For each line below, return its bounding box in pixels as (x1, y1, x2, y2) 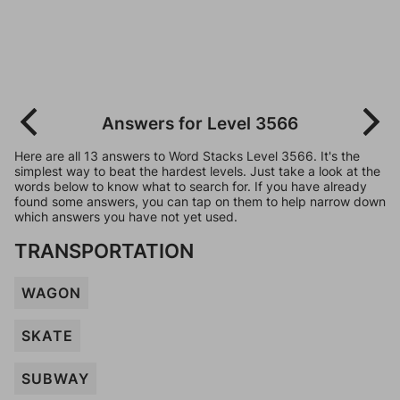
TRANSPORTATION (14, 238, 194, 262)
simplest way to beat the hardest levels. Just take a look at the (14, 163, 380, 179)
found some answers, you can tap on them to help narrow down (14, 194, 386, 209)
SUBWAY (21, 370, 89, 387)
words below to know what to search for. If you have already (14, 179, 367, 194)
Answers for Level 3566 (102, 112, 298, 134)
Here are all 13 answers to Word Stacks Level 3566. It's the (14, 148, 360, 163)
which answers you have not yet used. (14, 209, 237, 224)
